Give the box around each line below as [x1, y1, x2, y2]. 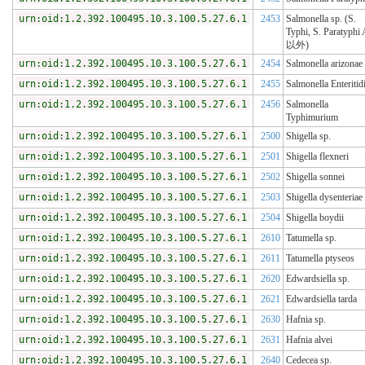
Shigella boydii [286, 212, 344, 224]
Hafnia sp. [286, 314, 326, 326]
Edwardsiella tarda [286, 293, 357, 306]
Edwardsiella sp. [286, 273, 350, 285]
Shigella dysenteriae [286, 191, 363, 204]
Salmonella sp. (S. [286, 13, 356, 25]
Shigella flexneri [286, 151, 349, 163]
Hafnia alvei [286, 334, 332, 346]
